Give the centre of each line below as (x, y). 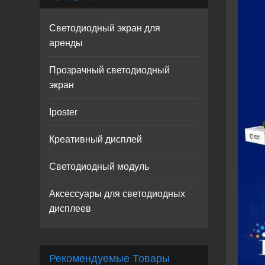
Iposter (64, 112)
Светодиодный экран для (105, 28)
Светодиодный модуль (99, 167)
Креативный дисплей (96, 139)
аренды (66, 43)
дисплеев (70, 209)
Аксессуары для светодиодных (117, 194)
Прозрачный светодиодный (110, 70)
